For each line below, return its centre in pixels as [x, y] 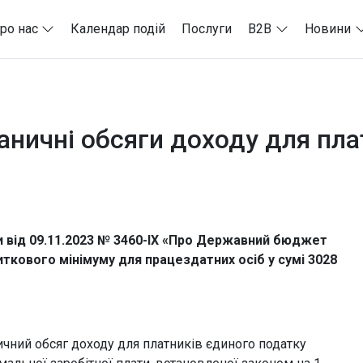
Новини [328, 28]
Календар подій [118, 28]
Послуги [207, 28]
